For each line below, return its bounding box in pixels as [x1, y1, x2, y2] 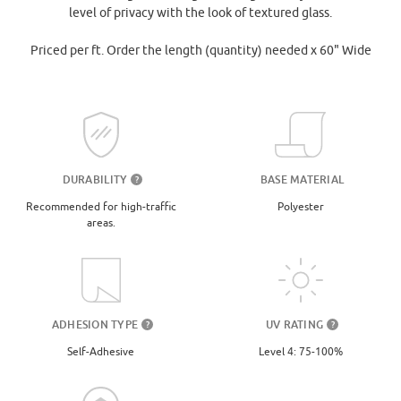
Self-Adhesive [67, 344, 134, 358]
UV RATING [265, 317, 324, 332]
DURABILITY [62, 172, 128, 187]
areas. [86, 215, 115, 229]
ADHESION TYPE [51, 317, 139, 332]
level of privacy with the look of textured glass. [69, 5, 332, 21]
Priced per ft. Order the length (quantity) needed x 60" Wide [30, 43, 371, 58]
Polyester [277, 199, 324, 213]
